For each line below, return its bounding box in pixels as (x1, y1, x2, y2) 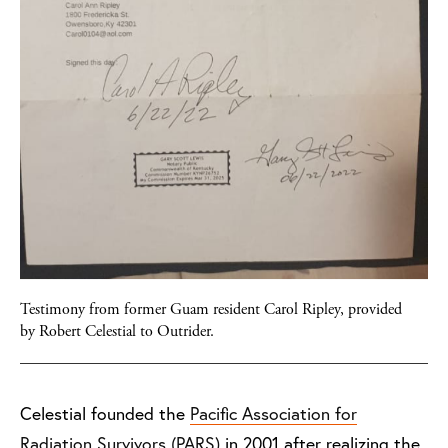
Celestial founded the (32, 402, 190, 426)
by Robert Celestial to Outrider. (20, 321, 214, 343)
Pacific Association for (190, 402, 357, 426)
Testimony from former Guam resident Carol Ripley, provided (20, 299, 402, 321)
